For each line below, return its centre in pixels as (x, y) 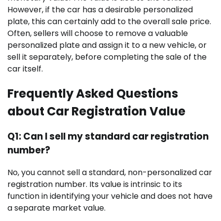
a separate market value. (56, 208)
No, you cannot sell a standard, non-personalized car (110, 173)
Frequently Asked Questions (93, 93)
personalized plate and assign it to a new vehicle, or (107, 45)
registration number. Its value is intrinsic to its (95, 184)
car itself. (25, 69)
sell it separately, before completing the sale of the (107, 57)
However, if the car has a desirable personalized (100, 9)
